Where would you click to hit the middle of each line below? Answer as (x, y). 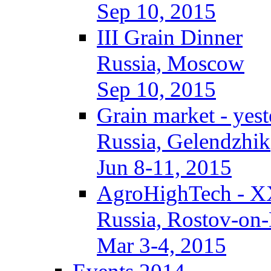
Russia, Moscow (171, 63)
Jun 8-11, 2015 (164, 167)
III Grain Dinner (170, 37)
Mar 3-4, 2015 (162, 245)
